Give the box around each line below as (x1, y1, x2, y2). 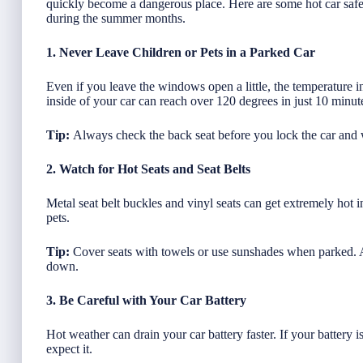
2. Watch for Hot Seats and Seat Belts (46, 161, 250, 176)
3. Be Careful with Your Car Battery (46, 293, 246, 307)
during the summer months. (46, 11, 186, 25)
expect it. (46, 341, 92, 356)
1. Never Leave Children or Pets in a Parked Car (46, 45, 315, 59)
